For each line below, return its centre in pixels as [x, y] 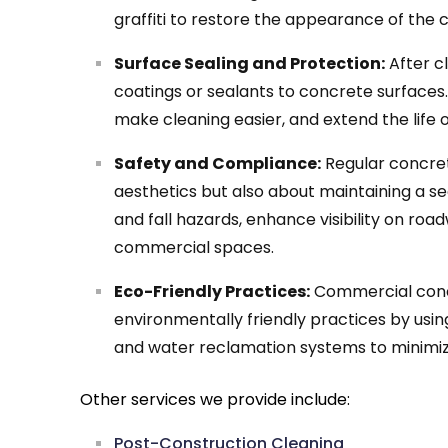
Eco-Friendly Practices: [212, 292]
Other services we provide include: [215, 400]
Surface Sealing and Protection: [249, 64]
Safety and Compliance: [217, 164]
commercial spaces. [194, 248]
